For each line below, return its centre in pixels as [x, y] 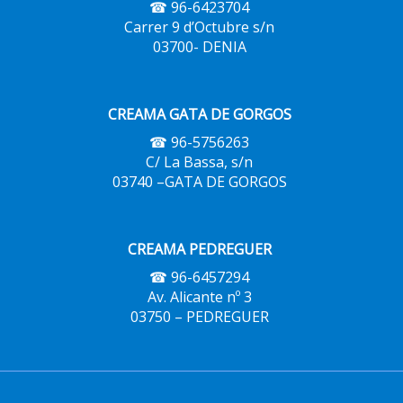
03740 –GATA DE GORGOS [199, 182]
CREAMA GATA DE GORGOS [199, 114]
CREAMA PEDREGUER [199, 249]
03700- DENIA [199, 47]
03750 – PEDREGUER [199, 317]
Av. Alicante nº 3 [199, 297]
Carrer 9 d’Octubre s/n [199, 27]
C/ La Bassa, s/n [199, 162]
